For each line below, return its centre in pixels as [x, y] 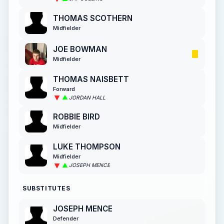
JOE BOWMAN [80, 49]
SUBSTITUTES [46, 188]
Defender [66, 218]
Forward [64, 89]
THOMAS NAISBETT [91, 79]
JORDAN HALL [87, 97]
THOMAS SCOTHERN [93, 18]
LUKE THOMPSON [87, 147]
